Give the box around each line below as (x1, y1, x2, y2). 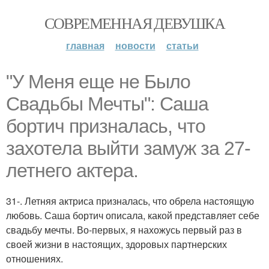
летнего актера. (6, 160, 138, 181)
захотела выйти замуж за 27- (6, 138, 250, 159)
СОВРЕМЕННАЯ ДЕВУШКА (44, 13, 225, 33)
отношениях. (6, 252, 63, 265)
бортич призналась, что (6, 115, 205, 137)
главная (65, 38, 104, 52)
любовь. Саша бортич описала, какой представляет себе (6, 208, 259, 222)
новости (115, 38, 156, 52)
